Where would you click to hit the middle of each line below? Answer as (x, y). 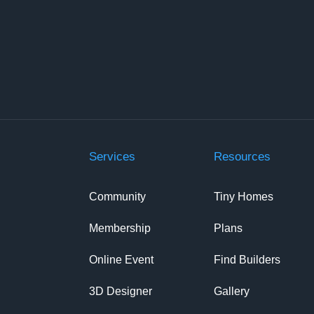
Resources (243, 156)
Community (117, 196)
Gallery (232, 291)
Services (112, 156)
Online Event (121, 259)
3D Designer (120, 291)
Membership (120, 228)
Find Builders (247, 259)
